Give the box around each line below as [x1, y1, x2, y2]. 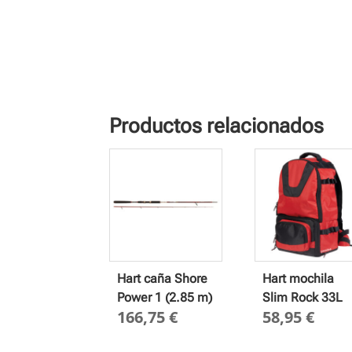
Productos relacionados [109, 113, 324, 137]
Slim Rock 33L [262, 289, 343, 305]
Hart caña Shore [117, 270, 208, 286]
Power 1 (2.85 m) [117, 289, 213, 305]
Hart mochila [262, 270, 334, 286]
